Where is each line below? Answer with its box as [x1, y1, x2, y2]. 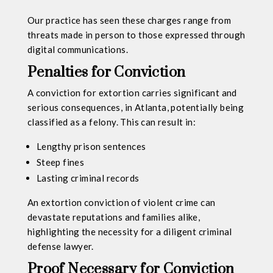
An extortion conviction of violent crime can [27, 196, 216, 208]
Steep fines [36, 156, 85, 168]
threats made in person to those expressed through [27, 29, 246, 40]
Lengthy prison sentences [36, 140, 146, 152]
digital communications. [27, 43, 128, 55]
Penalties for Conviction [27, 63, 186, 82]
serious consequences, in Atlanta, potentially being [27, 101, 244, 113]
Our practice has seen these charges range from [27, 14, 232, 26]
